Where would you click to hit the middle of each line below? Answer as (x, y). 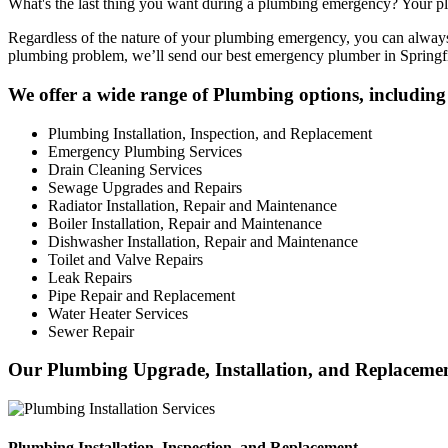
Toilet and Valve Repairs (125, 259)
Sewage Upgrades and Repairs (145, 187)
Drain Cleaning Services (125, 169)
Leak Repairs (90, 277)
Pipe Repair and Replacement (141, 295)
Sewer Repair (91, 331)
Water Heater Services (118, 313)
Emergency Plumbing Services (145, 151)
